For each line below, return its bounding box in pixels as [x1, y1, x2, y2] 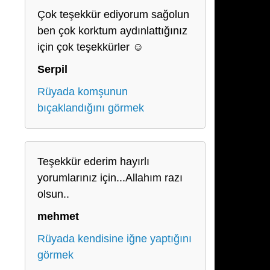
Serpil [37, 63, 67, 75]
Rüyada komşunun [37, 86, 128, 98]
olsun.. [37, 188, 69, 200]
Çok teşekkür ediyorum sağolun [37, 8, 189, 20]
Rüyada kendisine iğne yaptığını [37, 233, 192, 245]
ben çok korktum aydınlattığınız [37, 25, 187, 37]
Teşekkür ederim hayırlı [37, 155, 149, 168]
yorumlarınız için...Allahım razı [37, 172, 183, 184]
